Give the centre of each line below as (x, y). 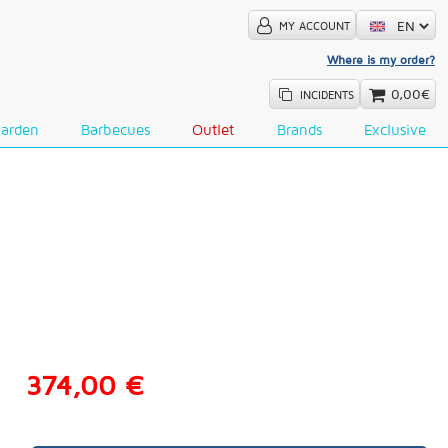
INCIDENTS (326, 95)
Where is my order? (380, 59)
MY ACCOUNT (314, 26)
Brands (299, 129)
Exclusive (394, 129)
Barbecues (116, 129)
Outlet (213, 129)
